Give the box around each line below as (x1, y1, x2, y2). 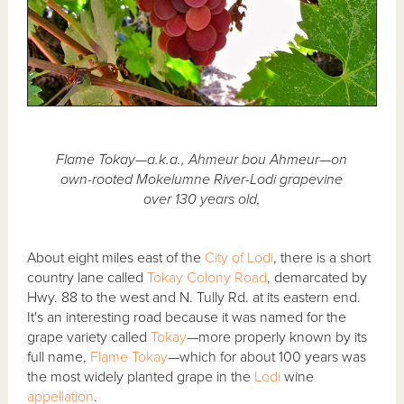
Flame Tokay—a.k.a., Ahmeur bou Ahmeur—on (56, 150, 347, 169)
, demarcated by (267, 268, 368, 287)
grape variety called (27, 327, 151, 346)
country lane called (27, 268, 148, 287)
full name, (27, 347, 91, 366)
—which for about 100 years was (168, 347, 367, 366)
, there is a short (273, 248, 372, 267)
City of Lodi (205, 248, 274, 267)
